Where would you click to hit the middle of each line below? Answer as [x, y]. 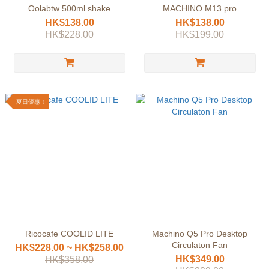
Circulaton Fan [200, 245]
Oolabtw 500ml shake [69, 8]
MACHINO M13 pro [200, 8]
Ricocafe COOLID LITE [69, 234]
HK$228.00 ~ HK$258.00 [69, 248]
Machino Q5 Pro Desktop [200, 234]
